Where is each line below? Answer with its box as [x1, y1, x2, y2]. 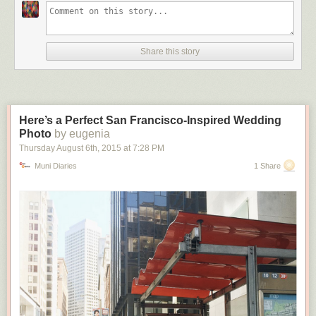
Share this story [140, 47, 200, 57]
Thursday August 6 [19, 143, 90, 154]
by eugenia [54, 128, 110, 140]
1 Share [254, 162, 281, 171]
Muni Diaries [35, 162, 77, 171]
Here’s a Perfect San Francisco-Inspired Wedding [19, 114, 281, 127]
